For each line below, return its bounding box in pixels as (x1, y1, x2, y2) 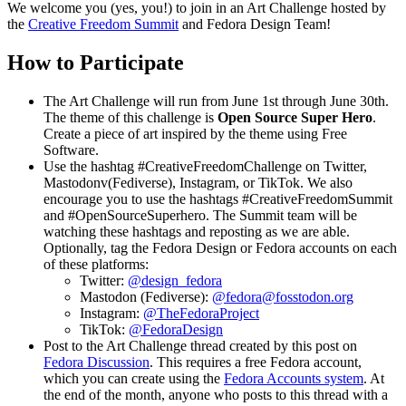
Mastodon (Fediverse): (80, 289, 212, 305)
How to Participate (7, 51, 184, 75)
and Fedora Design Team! (179, 16, 331, 33)
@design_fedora (128, 273, 222, 289)
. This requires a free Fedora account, (150, 354, 362, 371)
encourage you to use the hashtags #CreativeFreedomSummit (43, 191, 392, 208)
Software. (43, 142, 99, 159)
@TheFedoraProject (143, 305, 259, 322)
